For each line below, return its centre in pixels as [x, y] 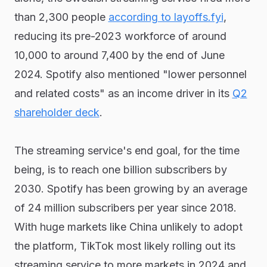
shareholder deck [57, 112]
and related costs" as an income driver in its [123, 93]
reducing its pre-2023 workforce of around [120, 36]
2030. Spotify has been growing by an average [131, 189]
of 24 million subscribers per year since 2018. [125, 208]
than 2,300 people [61, 17]
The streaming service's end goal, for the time [127, 150]
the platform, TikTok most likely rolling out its [125, 246]
